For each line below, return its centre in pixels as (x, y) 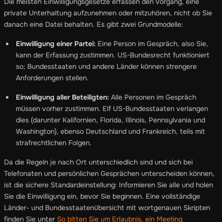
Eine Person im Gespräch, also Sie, (152, 43)
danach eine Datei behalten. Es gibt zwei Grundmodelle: (94, 24)
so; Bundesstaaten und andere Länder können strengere (106, 66)
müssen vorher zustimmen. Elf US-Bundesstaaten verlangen (112, 108)
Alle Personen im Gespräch (153, 97)
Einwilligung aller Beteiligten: (62, 97)
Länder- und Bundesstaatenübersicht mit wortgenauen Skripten (107, 207)
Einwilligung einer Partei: (56, 43)
